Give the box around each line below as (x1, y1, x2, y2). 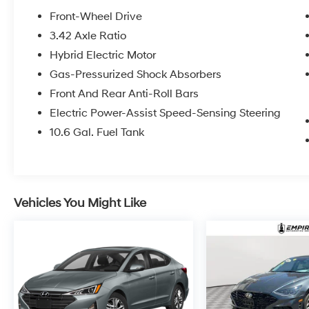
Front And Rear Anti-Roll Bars (50, 87, 199, 101)
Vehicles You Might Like (14, 195, 146, 212)
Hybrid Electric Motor (50, 48, 157, 63)
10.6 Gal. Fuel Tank (50, 126, 145, 140)
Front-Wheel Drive (50, 10, 143, 24)
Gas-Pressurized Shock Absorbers (50, 68, 222, 82)
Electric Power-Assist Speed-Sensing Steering (50, 106, 281, 121)
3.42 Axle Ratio (50, 29, 127, 43)
